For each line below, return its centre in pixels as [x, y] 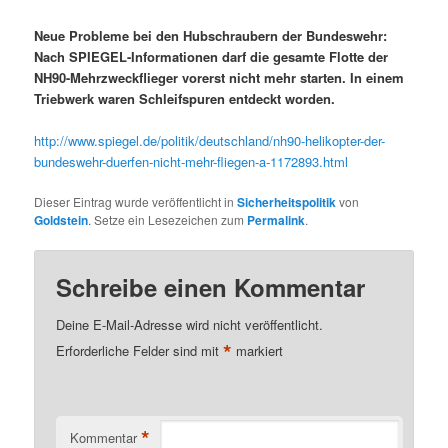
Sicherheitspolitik [287, 202]
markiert [258, 351]
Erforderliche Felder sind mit [140, 351]
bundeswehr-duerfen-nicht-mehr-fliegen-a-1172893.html [191, 161]
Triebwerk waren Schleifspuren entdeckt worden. [185, 98]
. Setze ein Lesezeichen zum [168, 219]
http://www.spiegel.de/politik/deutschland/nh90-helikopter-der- [210, 140]
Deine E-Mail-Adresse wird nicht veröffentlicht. [190, 325]
